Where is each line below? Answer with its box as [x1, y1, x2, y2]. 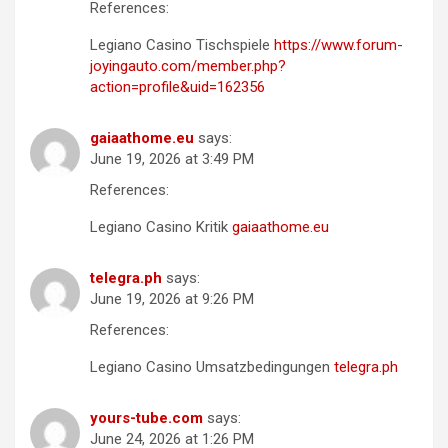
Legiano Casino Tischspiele [90, 36, 274, 55]
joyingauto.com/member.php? [90, 57, 286, 76]
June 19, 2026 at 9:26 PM [90, 290, 254, 309]
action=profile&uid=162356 [90, 78, 265, 97]
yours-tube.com [90, 409, 203, 428]
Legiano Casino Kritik [90, 218, 232, 237]
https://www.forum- [274, 36, 403, 55]
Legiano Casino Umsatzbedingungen [90, 358, 334, 377]
